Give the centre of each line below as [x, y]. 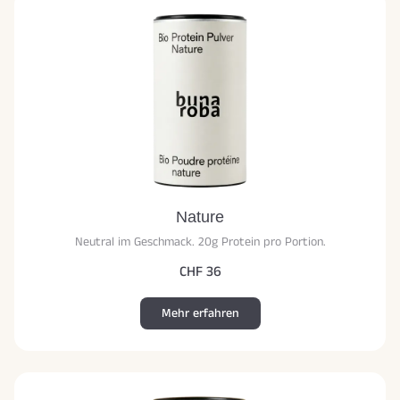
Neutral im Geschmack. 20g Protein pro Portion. [200, 242]
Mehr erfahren [200, 314]
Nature [200, 217]
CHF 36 [200, 272]
